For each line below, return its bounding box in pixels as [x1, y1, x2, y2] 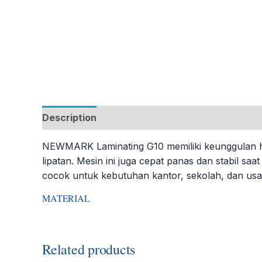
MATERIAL [42, 192, 90, 204]
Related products [42, 240, 136, 258]
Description [42, 112, 96, 123]
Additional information [109, 112, 213, 123]
